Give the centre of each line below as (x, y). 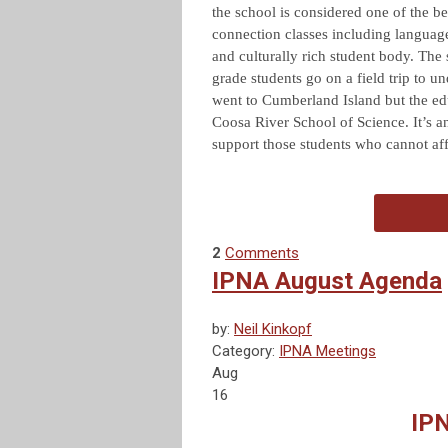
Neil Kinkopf (273, 329)
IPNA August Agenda (327, 281)
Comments (262, 253)
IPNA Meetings (327, 351)
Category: (245, 351)
